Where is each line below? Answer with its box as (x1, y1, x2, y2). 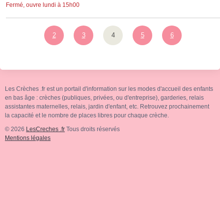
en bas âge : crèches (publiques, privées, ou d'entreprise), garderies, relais (5, 94, 204, 101)
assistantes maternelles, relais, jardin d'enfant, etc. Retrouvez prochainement (5, 103, 209, 110)
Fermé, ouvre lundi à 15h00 (6, 1, 80, 8)
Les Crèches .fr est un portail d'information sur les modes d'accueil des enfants (5, 85, 213, 92)
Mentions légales (5, 135, 51, 141)
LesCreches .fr (26, 126, 65, 133)
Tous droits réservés (65, 126, 120, 133)
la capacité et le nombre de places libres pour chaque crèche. (5, 112, 169, 119)
